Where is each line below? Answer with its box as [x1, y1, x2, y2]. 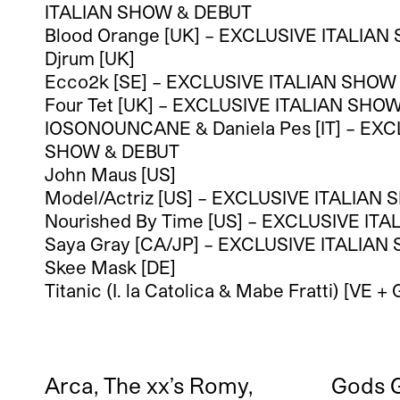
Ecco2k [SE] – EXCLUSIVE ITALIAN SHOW [45, 70, 396, 92]
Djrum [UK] [45, 46, 135, 69]
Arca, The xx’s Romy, [45, 371, 253, 398]
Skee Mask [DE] [45, 255, 176, 278]
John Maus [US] [45, 162, 176, 185]
